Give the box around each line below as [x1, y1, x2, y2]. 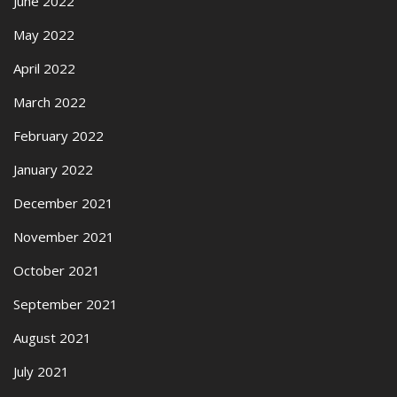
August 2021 [13, 329, 91, 346]
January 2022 [13, 160, 93, 178]
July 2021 [13, 362, 69, 380]
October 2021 [13, 261, 100, 279]
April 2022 [13, 59, 75, 77]
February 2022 [13, 127, 104, 144]
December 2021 [13, 194, 113, 212]
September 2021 [13, 295, 118, 313]
